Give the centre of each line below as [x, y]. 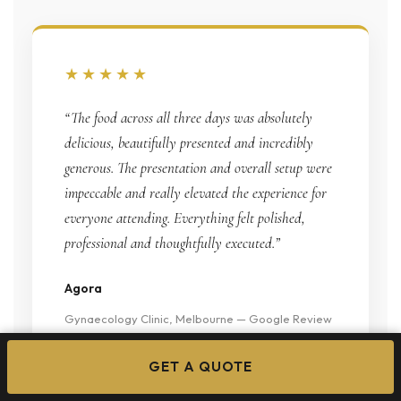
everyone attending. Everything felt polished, [184, 218]
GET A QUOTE [200, 367]
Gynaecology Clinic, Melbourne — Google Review [198, 318]
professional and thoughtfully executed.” [172, 243]
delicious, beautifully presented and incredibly [188, 142]
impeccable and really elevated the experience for [195, 192]
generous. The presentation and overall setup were [198, 167]
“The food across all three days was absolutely [188, 117]
